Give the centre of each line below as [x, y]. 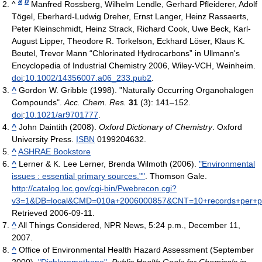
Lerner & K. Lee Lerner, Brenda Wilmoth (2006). [109, 163]
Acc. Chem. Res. [95, 102]
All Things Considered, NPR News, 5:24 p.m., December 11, [128, 225]
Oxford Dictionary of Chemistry [156, 127]
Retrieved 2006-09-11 [52, 213]
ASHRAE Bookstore [54, 151]
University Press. [44, 139]
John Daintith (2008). [59, 127]
